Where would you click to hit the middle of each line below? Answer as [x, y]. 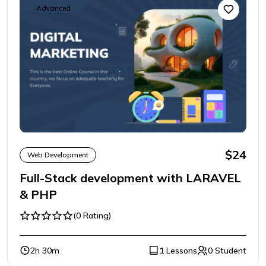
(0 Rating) [92, 216]
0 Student [227, 251]
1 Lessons [178, 251]
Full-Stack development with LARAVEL [130, 178]
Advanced [53, 8]
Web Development [58, 155]
